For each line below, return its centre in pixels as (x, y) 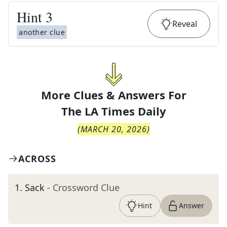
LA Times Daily (125, 111)
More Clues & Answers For (113, 95)
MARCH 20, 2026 (113, 129)
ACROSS (37, 159)
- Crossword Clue (83, 187)
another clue (42, 32)
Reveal (185, 24)
